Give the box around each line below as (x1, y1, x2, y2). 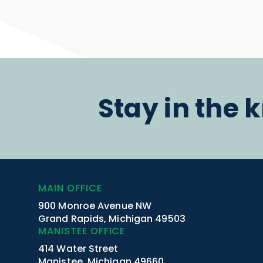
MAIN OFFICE (38, 181, 102, 195)
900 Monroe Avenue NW (38, 198, 151, 213)
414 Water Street (38, 241, 119, 255)
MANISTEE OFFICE (38, 224, 126, 238)
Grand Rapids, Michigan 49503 (38, 211, 186, 225)
